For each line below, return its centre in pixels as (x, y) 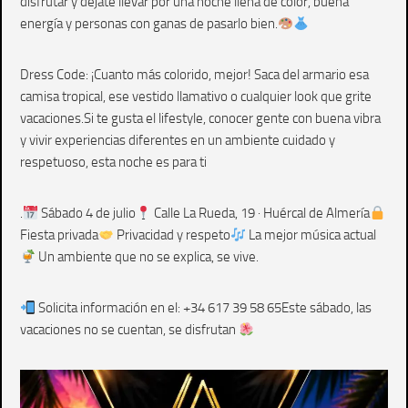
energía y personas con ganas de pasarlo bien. (149, 24)
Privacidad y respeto (173, 235)
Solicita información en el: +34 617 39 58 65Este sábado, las (204, 308)
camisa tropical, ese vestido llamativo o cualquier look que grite (196, 97)
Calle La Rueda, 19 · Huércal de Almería (261, 213)
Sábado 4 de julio (87, 213)
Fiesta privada (59, 235)
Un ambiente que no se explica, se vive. (148, 257)
